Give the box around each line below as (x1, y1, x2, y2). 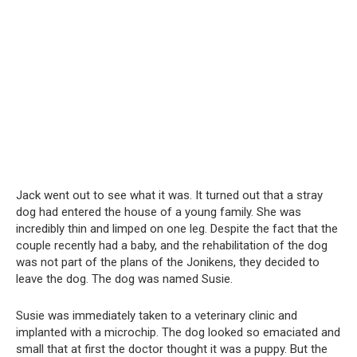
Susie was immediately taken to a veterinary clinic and (16, 308, 297, 323)
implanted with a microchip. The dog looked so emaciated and (16, 324, 340, 339)
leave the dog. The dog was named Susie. (16, 271, 233, 286)
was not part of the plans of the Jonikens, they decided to (16, 254, 320, 269)
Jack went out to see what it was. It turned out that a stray (16, 187, 323, 202)
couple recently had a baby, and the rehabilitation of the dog (16, 237, 328, 253)
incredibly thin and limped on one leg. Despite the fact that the (16, 221, 338, 236)
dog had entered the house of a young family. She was (16, 204, 301, 219)
